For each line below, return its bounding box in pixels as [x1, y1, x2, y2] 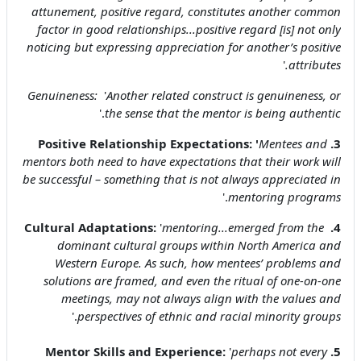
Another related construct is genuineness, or [106, 86, 341, 103]
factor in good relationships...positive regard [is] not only [37, 20, 341, 37]
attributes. [288, 56, 341, 73]
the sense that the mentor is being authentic [105, 104, 341, 121]
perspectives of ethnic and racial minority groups [77, 307, 341, 324]
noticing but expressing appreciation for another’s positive [27, 38, 341, 55]
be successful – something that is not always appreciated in [23, 170, 341, 187]
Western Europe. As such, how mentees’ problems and [55, 254, 341, 271]
